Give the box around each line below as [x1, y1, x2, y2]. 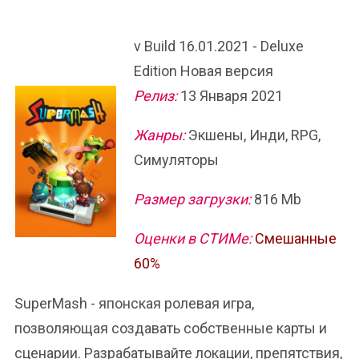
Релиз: [134, 87, 177, 104]
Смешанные [255, 230, 337, 247]
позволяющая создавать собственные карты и [14, 320, 327, 337]
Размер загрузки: [134, 191, 251, 208]
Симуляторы [134, 151, 219, 168]
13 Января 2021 [177, 87, 283, 104]
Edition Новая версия [134, 63, 273, 79]
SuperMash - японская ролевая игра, [14, 295, 254, 312]
